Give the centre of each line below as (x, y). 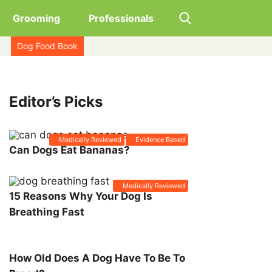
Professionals (121, 18)
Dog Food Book (47, 46)
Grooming (36, 18)
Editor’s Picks (56, 102)
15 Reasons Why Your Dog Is (81, 196)
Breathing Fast (47, 212)
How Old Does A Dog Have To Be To (97, 258)
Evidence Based (160, 140)
